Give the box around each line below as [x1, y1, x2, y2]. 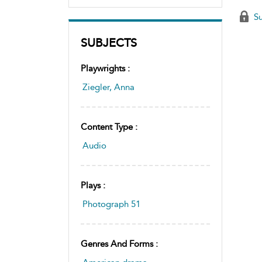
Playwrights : [81, 63, 130, 74]
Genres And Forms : [81, 238, 158, 249]
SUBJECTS [81, 35, 137, 50]
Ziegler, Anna [82, 81, 135, 92]
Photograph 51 [82, 198, 140, 209]
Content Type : [81, 121, 137, 132]
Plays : [81, 180, 105, 191]
